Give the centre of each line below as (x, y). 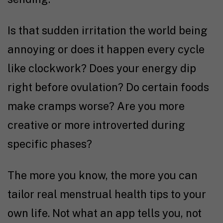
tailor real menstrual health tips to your (107, 194)
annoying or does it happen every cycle (106, 49)
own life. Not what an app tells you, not (105, 213)
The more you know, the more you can (103, 175)
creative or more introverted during (96, 125)
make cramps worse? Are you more (96, 106)
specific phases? (50, 144)
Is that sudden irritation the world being (108, 30)
